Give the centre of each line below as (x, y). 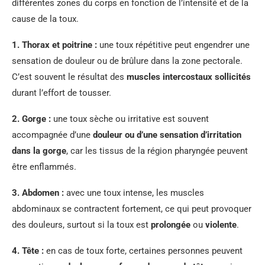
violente (221, 225)
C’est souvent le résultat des (69, 77)
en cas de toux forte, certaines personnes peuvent (143, 251)
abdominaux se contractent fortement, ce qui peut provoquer (132, 209)
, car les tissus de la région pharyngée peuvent (157, 151)
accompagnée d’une (52, 135)
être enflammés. (44, 167)
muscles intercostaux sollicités (189, 77)
